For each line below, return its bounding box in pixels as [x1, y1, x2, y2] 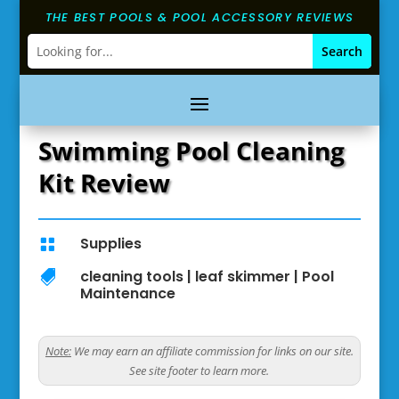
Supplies [79, 233, 142, 254]
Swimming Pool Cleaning [37, 134, 345, 167]
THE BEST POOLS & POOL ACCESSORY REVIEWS [45, 9, 354, 26]
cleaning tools [79, 266, 183, 287]
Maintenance [79, 283, 175, 304]
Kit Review [37, 166, 170, 199]
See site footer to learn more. [129, 362, 270, 379]
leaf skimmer [194, 266, 290, 287]
